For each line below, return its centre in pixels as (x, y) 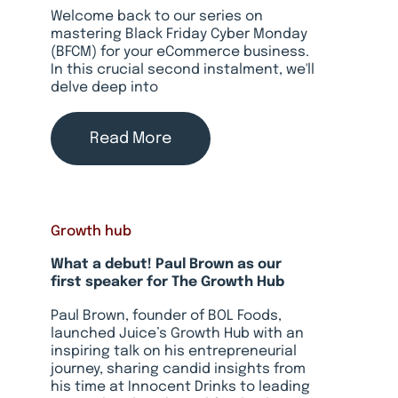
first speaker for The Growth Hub (167, 283)
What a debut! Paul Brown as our (166, 265)
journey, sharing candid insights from (178, 369)
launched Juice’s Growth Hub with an (177, 334)
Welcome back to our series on (156, 16)
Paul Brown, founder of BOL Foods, (166, 316)
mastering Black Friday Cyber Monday (179, 34)
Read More (130, 138)
